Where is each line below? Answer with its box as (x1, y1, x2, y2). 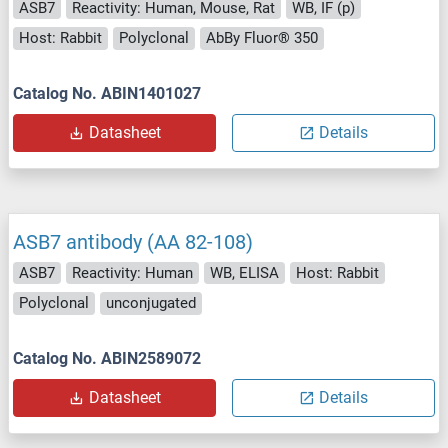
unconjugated (106, 294, 196, 313)
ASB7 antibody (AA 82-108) (13, 229, 253, 254)
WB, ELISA (210, 263, 279, 282)
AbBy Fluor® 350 (206, 29, 318, 48)
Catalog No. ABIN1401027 (13, 83, 201, 103)
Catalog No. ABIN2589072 (13, 348, 201, 368)
